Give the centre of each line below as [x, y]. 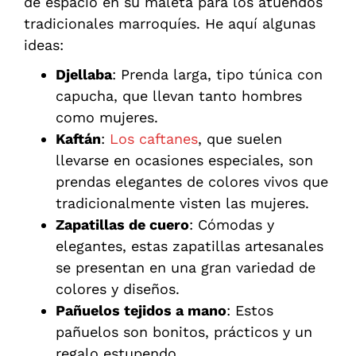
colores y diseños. [118, 289]
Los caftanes [154, 139]
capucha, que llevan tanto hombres [179, 96]
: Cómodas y [232, 225]
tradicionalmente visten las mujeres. [182, 203]
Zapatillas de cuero [122, 225]
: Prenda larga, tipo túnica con [217, 75]
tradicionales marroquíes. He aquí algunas [170, 24]
